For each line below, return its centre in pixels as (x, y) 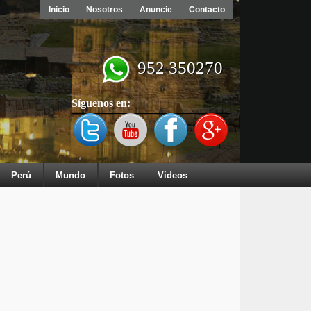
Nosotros (104, 10)
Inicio (59, 10)
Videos (173, 175)
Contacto (207, 10)
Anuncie (156, 10)
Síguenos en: (101, 103)
